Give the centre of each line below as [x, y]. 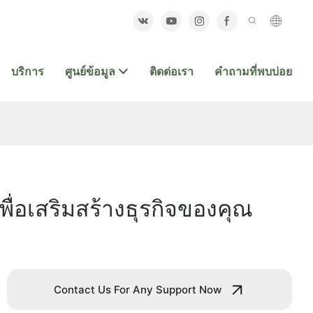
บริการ [28, 71]
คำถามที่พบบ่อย [253, 71]
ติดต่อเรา [172, 71]
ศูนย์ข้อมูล [90, 71]
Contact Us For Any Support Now [137, 290]
